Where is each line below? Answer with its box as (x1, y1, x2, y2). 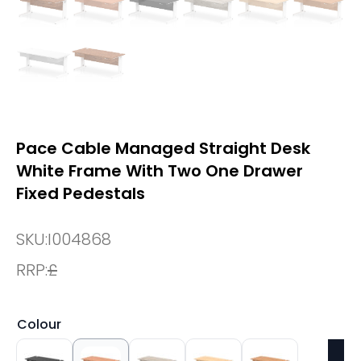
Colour (17, 314, 61, 334)
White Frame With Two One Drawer (16, 159, 303, 182)
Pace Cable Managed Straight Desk (16, 136, 310, 160)
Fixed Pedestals (16, 181, 145, 205)
